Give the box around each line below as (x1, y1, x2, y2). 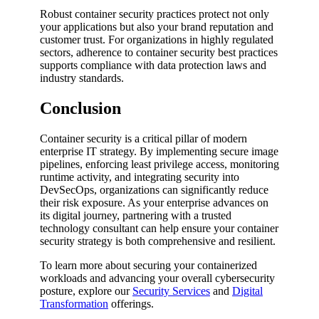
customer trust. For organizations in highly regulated (40, 33, 273, 46)
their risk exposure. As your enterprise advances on (40, 197, 268, 209)
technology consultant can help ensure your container (40, 222, 278, 235)
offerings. (108, 298, 154, 310)
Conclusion (40, 99, 121, 118)
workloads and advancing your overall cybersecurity (40, 272, 275, 285)
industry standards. (40, 72, 124, 85)
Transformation (40, 298, 108, 310)
